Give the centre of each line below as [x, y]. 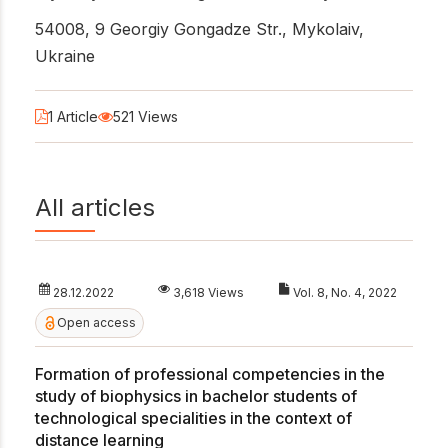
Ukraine [65, 55]
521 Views [145, 116]
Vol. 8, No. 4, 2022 [345, 292]
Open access [97, 323]
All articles [95, 208]
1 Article [73, 116]
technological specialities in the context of [193, 417]
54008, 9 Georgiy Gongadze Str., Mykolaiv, [199, 28]
